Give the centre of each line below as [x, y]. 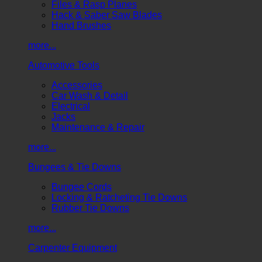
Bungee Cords [82, 187]
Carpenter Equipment [73, 247]
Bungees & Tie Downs [75, 167]
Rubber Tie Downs [90, 208]
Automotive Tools [64, 65]
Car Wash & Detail [90, 95]
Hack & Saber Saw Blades [107, 15]
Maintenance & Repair [98, 127]
